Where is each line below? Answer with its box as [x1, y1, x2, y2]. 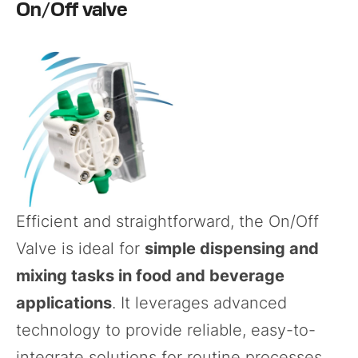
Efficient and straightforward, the [16, 211, 268, 231]
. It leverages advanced [112, 292, 287, 312]
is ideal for [57, 238, 145, 258]
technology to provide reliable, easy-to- [16, 320, 316, 340]
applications [16, 292, 112, 312]
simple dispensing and [145, 238, 319, 258]
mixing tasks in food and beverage [16, 265, 284, 285]
